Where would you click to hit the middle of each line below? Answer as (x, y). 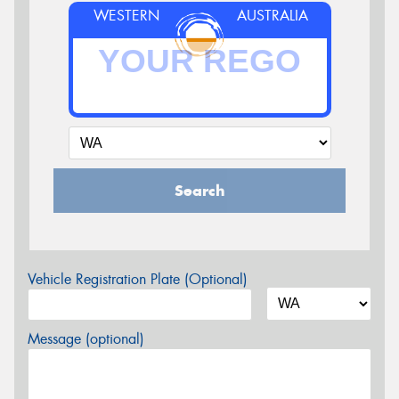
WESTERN (126, 15)
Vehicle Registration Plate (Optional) (138, 279)
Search (199, 190)
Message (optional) (86, 338)
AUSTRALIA (273, 15)
